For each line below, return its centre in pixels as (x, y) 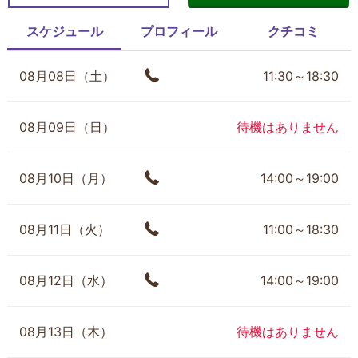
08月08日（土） (67, 76)
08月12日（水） (66, 280)
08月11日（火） (65, 229)
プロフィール (179, 31)
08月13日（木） (66, 332)
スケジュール (64, 31)
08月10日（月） (66, 178)
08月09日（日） (67, 127)
